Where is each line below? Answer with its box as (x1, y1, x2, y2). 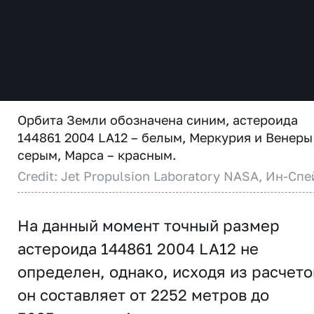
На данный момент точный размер (18, 216, 280, 235)
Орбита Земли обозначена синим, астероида (18, 112, 298, 128)
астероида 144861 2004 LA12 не (18, 239, 259, 258)
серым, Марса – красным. (18, 147, 176, 163)
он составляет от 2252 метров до (18, 285, 269, 304)
